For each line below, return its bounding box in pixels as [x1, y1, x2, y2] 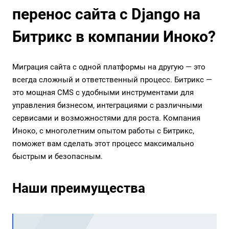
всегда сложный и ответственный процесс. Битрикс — [12, 75, 212, 85]
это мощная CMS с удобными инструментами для [12, 88, 194, 98]
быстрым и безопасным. [12, 152, 103, 162]
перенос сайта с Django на [12, 5, 200, 24]
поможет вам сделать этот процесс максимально [12, 139, 194, 149]
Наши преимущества [12, 180, 145, 196]
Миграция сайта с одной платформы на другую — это [12, 62, 205, 72]
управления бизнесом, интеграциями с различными [12, 101, 202, 110]
